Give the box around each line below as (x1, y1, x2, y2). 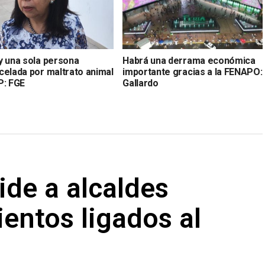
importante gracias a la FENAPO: (122, 66, 263, 78)
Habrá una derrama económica (122, 55, 256, 67)
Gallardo (122, 77, 159, 89)
